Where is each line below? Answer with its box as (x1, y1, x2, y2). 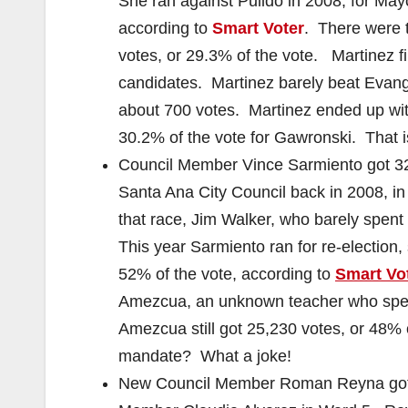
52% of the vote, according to (118, 265, 335, 283)
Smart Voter (212, 19, 304, 37)
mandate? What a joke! (118, 347, 291, 365)
